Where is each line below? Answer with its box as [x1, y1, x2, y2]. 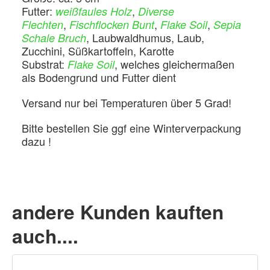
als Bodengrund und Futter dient [22, 69, 176, 85]
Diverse [138, 4, 174, 19]
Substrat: [22, 56, 67, 72]
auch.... [12, 222, 78, 250]
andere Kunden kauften [12, 198, 224, 225]
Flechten [22, 17, 63, 32]
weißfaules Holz [55, 4, 132, 19]
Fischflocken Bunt [69, 17, 154, 32]
